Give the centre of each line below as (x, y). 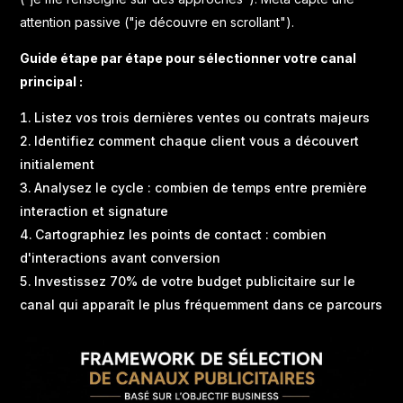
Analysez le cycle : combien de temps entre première (201, 188)
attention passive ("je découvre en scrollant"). (157, 22)
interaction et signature (94, 211)
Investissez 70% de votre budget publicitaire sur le (195, 281)
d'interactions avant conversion (121, 258)
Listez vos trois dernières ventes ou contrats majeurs (202, 117)
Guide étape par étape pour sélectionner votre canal (188, 58)
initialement (58, 164)
